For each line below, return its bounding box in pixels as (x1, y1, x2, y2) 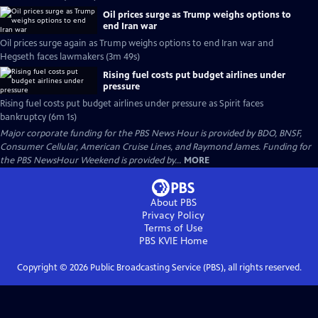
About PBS (150, 197, 197, 209)
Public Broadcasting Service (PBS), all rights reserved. (87, 262, 302, 273)
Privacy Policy (142, 209, 204, 221)
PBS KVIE (138, 235, 177, 247)
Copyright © (16, 262, 70, 273)
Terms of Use (143, 222, 203, 234)
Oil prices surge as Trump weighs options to (103, 9, 291, 21)
